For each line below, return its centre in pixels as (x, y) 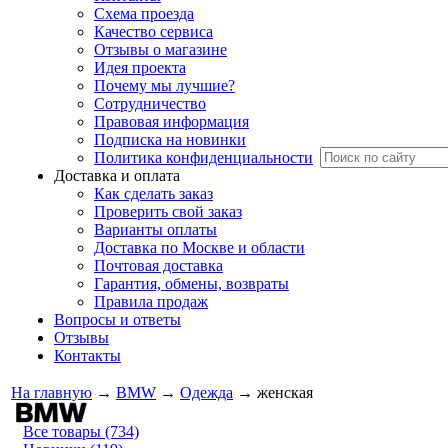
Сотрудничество (150, 103)
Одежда (206, 392)
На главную (51, 392)
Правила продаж (151, 301)
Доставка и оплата (117, 175)
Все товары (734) (81, 431)
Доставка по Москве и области (199, 247)
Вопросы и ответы (117, 319)
